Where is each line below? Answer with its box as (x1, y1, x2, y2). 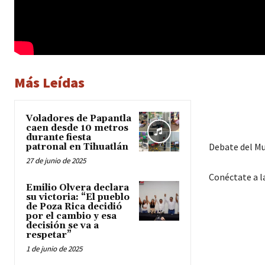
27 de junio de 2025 (26, 155, 86, 166)
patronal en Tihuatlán (26, 141, 128, 153)
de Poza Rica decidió (26, 201, 122, 212)
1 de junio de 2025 (26, 243, 82, 254)
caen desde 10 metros (26, 122, 128, 134)
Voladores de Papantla (26, 112, 131, 124)
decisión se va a (26, 219, 99, 231)
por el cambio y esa (26, 210, 117, 222)
